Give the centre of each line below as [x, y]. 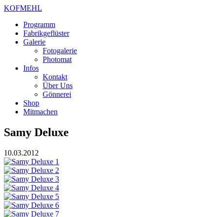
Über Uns [58, 85]
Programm [39, 24]
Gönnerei [57, 94]
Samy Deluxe [36, 132]
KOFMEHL [23, 8]
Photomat [57, 59]
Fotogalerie [60, 51]
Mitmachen [40, 112]
